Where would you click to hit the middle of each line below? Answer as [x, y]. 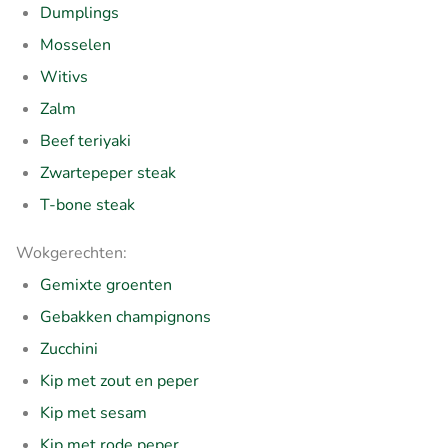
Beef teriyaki [85, 140]
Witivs [64, 76]
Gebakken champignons [125, 316]
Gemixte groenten [106, 284]
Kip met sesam [93, 412]
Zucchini [69, 348]
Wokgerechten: [71, 252]
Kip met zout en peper [119, 380]
